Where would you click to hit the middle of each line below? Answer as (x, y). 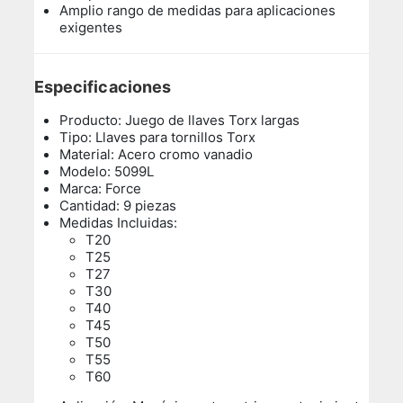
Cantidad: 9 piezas (118, 205)
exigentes (91, 27)
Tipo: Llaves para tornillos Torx (158, 137)
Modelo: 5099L (107, 171)
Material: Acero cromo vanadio (157, 154)
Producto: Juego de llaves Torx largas (180, 120)
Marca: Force (101, 188)
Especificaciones (104, 86)
